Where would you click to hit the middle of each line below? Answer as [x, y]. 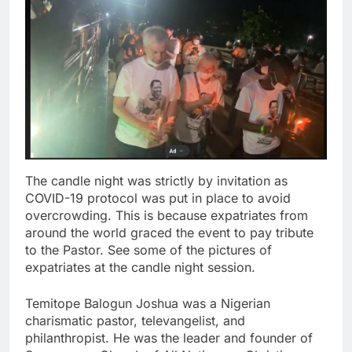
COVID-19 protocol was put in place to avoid [158, 198]
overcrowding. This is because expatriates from [167, 215]
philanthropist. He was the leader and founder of [169, 337]
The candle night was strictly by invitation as [156, 180]
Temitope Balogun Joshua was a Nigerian [148, 303]
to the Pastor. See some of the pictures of [148, 249]
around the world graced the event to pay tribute [169, 232]
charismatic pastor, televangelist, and [135, 320]
